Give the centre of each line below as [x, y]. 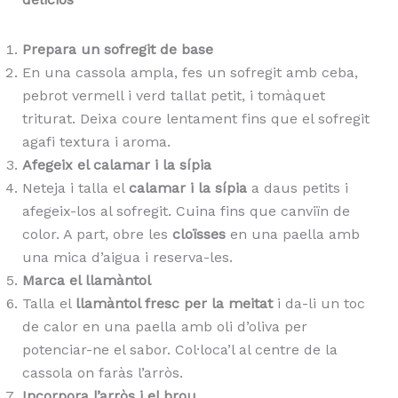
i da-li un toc [318, 304]
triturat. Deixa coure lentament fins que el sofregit [195, 119]
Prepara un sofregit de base [117, 50]
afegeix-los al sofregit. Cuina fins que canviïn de [186, 211]
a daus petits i [297, 188]
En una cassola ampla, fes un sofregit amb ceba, [190, 73]
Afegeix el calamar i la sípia [116, 165]
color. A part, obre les [97, 235]
